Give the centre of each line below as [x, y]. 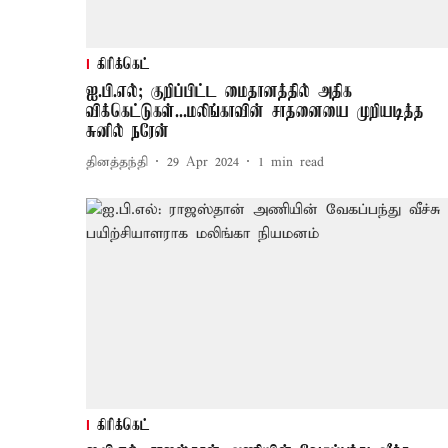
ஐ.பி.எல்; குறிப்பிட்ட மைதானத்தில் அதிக [219, 92]
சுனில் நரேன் [127, 132]
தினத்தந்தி [117, 162]
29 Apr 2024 [203, 162]
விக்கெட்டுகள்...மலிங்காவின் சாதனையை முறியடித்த [255, 112]
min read [297, 162]
